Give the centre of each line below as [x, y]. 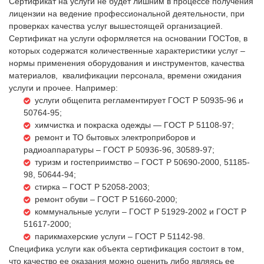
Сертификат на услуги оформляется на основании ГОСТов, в [128, 38]
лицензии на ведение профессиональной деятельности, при [127, 13]
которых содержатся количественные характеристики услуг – [127, 50]
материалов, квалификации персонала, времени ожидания [125, 75]
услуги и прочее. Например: [63, 88]
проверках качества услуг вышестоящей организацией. [116, 26]
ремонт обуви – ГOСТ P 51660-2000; [106, 199]
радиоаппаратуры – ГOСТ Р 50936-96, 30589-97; [119, 149]
